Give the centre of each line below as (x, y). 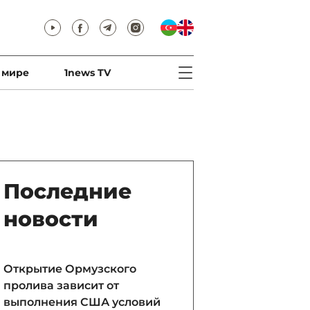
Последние (67, 191)
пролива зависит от (61, 285)
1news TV (87, 73)
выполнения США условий (82, 302)
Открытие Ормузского (70, 269)
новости (51, 219)
